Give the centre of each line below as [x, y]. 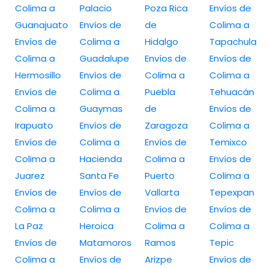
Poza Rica [166, 8]
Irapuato [34, 125]
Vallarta [162, 192]
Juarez [30, 175]
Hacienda [101, 159]
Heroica [97, 226]
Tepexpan [232, 192]
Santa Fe [100, 175]
